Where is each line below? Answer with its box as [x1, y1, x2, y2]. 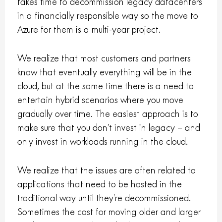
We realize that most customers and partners [17, 53, 191, 64]
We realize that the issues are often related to [17, 165, 196, 176]
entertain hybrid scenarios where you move [17, 94, 184, 106]
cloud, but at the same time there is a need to [17, 80, 194, 92]
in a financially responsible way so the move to [17, 10, 199, 22]
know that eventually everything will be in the [17, 66, 192, 78]
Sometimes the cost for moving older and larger [17, 206, 201, 218]
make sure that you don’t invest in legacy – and [17, 122, 201, 134]
